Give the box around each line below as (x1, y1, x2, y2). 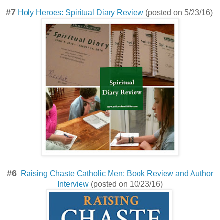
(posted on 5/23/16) (143, 8, 215, 17)
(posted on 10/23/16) (89, 180, 163, 189)
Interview (57, 180, 89, 189)
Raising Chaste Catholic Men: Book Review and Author (21, 169, 213, 178)
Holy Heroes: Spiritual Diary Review (17, 8, 143, 17)
